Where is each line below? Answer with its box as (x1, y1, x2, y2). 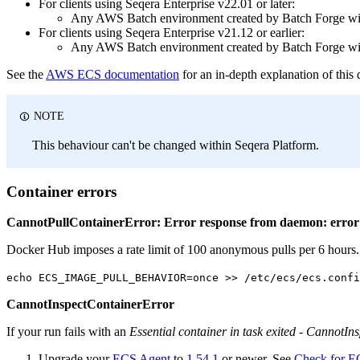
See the (6, 67, 46, 81)
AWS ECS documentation (46, 67, 179, 81)
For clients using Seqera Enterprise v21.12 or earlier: (39, 25, 305, 39)
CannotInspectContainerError (6, 297, 174, 312)
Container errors (6, 182, 117, 200)
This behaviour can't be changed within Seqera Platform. (32, 137, 319, 152)
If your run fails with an (6, 325, 129, 339)
